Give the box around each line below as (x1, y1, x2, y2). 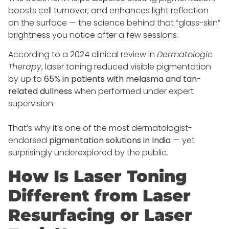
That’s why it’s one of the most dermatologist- (8, 122, 192, 134)
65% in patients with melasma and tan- (44, 73, 201, 85)
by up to (8, 73, 44, 85)
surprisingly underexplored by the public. (8, 147, 168, 159)
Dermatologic (157, 49, 213, 61)
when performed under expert (72, 85, 194, 98)
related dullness (8, 85, 72, 98)
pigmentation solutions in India (49, 134, 171, 147)
